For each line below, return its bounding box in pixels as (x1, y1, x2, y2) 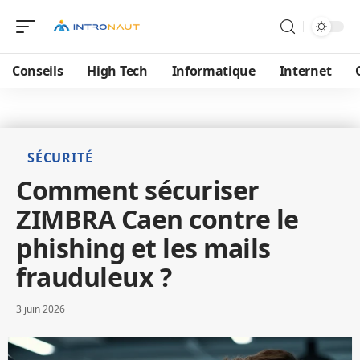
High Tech (87, 62, 148, 80)
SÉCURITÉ (27, 149, 93, 166)
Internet (279, 62, 332, 80)
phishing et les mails (16, 231, 271, 265)
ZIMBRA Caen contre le (16, 202, 299, 236)
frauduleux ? (16, 260, 171, 294)
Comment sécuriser (16, 173, 260, 207)
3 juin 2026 (16, 302, 65, 316)
